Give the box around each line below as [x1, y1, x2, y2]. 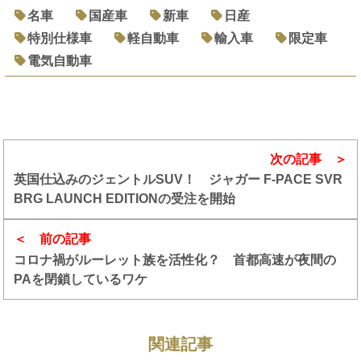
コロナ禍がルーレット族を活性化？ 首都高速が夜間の [14, 252, 337, 267]
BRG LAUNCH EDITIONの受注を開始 [14, 192, 236, 206]
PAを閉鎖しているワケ [14, 272, 148, 286]
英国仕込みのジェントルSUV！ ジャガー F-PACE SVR [14, 172, 343, 187]
